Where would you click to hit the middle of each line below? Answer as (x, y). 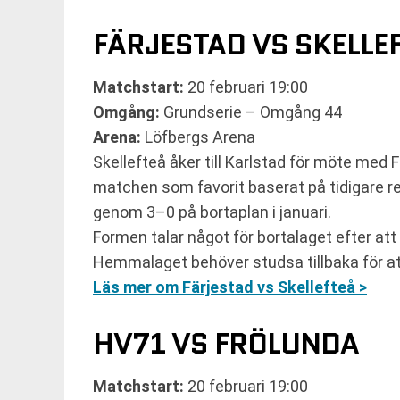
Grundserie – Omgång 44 (251, 112)
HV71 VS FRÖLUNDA (226, 344)
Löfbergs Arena (198, 137)
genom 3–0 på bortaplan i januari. (212, 212)
